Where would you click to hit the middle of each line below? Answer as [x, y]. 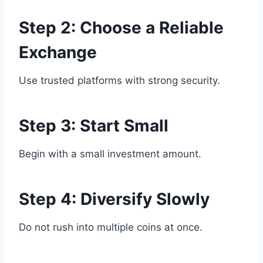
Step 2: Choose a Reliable [121, 28]
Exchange [58, 53]
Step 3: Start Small [94, 126]
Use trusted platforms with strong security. [119, 81]
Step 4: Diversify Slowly [114, 199]
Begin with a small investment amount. [110, 154]
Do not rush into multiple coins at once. [111, 227]
